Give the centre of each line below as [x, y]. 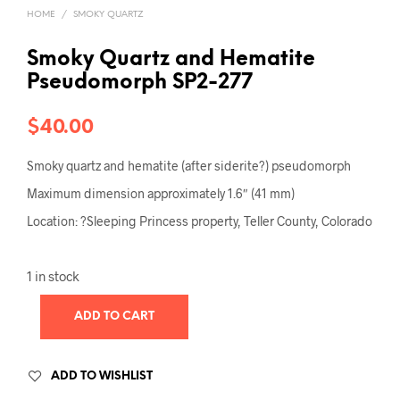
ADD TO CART [114, 316]
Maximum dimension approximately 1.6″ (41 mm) [161, 193]
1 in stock [53, 275]
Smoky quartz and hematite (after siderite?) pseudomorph [189, 165]
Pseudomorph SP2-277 [140, 83]
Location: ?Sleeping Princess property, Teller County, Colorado [200, 221]
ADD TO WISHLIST [102, 376]
